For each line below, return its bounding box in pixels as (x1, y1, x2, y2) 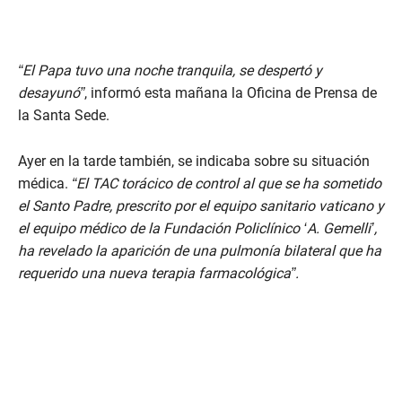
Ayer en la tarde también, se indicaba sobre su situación (18, 153, 370, 170)
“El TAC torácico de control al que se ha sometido (72, 175, 381, 193)
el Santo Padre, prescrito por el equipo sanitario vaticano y (18, 197, 384, 215)
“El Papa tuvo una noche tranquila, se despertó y (18, 62, 322, 80)
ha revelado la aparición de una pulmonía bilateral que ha (18, 242, 381, 260)
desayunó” (18, 84, 84, 102)
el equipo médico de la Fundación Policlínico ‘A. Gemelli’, (18, 220, 377, 238)
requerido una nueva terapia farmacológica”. (18, 265, 302, 283)
